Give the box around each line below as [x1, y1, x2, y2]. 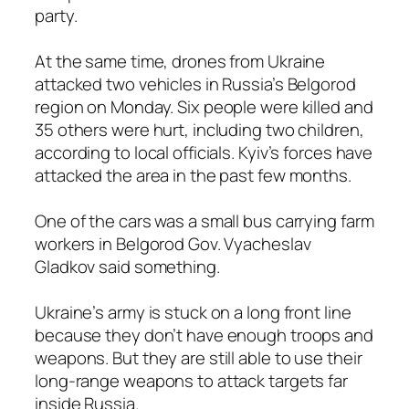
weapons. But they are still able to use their [35, 345, 362, 370]
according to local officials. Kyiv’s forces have [35, 140, 373, 164]
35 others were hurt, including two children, [35, 117, 364, 142]
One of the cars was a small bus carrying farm [35, 208, 374, 233]
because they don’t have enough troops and [35, 322, 373, 347]
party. [35, 3, 78, 27]
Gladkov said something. [35, 254, 220, 278]
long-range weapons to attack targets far [35, 368, 348, 393]
